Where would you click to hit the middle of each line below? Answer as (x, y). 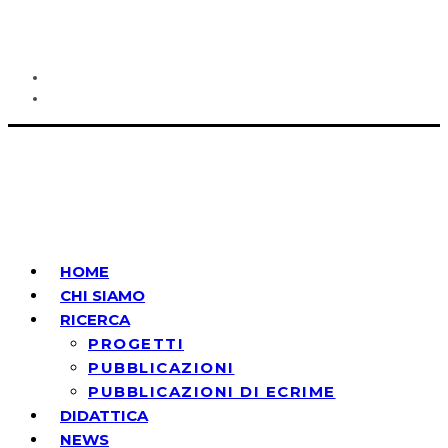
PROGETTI (136, 343)
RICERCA (95, 319)
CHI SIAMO (102, 295)
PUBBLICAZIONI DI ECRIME (212, 391)
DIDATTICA (104, 415)
